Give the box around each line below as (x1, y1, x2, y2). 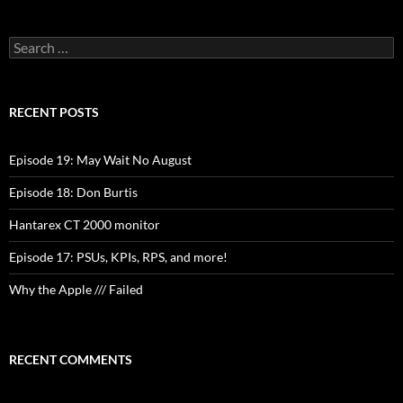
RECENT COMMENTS (9, 352, 132, 368)
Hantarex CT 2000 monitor (9, 217, 160, 233)
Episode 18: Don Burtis (9, 184, 138, 201)
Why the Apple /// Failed (9, 282, 143, 298)
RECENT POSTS (9, 104, 99, 121)
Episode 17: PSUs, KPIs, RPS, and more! (9, 249, 228, 265)
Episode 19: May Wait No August (9, 152, 192, 168)
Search (8, 36, 46, 52)
